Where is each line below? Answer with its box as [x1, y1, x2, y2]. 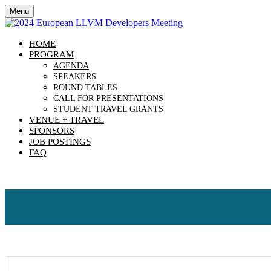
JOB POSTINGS [29, 137, 91, 146]
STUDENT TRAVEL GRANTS [53, 105, 163, 114]
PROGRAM [29, 50, 74, 59]
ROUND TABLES [53, 83, 117, 92]
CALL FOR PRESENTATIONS [53, 94, 163, 103]
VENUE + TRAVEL [29, 115, 104, 125]
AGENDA [53, 61, 89, 70]
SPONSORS [29, 126, 74, 135]
